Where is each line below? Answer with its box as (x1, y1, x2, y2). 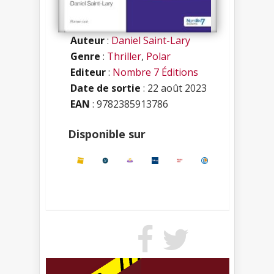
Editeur (70, 65, 106, 79)
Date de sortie (70, 81, 141, 95)
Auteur (70, 33, 105, 47)
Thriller (107, 49, 141, 63)
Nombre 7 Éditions (113, 65, 198, 79)
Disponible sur (68, 126, 146, 141)
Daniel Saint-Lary (111, 33, 190, 47)
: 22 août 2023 (141, 81, 207, 95)
